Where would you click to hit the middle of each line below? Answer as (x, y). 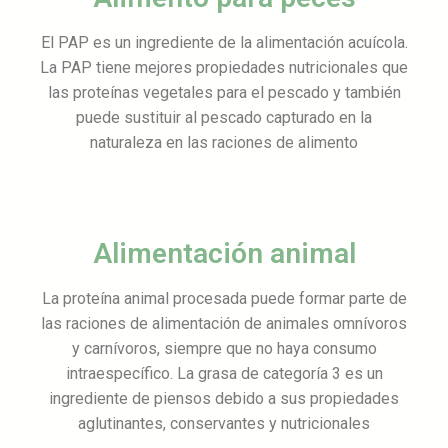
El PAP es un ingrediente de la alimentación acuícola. (224, 43)
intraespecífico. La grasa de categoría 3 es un (224, 374)
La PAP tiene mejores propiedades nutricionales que (224, 68)
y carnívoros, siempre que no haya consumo (224, 349)
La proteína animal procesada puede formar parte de (224, 299)
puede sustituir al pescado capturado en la (224, 118)
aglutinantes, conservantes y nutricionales (224, 424)
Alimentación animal (224, 254)
